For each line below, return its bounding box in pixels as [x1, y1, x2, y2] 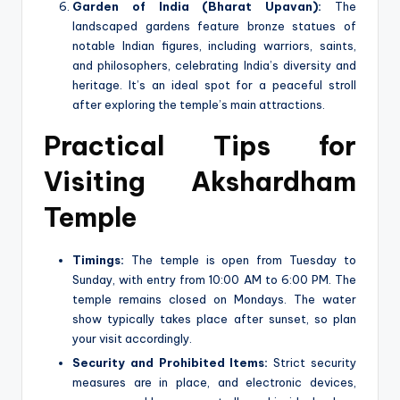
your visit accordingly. [72, 331, 192, 346]
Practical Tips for [44, 129, 356, 163]
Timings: [72, 253, 124, 268]
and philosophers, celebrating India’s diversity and [72, 58, 356, 73]
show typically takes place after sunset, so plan [72, 312, 356, 327]
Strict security [268, 355, 357, 371]
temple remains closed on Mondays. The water [72, 292, 356, 307]
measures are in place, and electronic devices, [72, 375, 356, 390]
